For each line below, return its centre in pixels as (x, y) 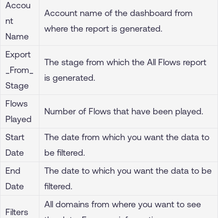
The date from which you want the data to (127, 137)
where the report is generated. (103, 28)
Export (18, 54)
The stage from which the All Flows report (125, 62)
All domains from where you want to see (123, 204)
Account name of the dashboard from (118, 13)
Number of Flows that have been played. (124, 111)
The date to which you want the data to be (128, 170)
